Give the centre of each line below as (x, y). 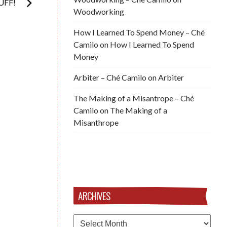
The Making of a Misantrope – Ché (134, 98)
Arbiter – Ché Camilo (110, 77)
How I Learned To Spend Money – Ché (139, 32)
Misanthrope (96, 122)
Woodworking (99, 11)
